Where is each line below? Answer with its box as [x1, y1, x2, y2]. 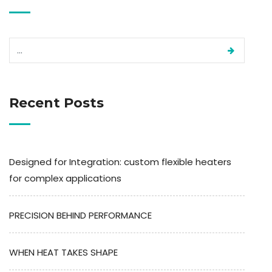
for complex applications [9, 171, 121, 185]
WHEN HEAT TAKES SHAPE [9, 245, 118, 259]
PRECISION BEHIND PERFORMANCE [9, 208, 152, 222]
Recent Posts [9, 94, 104, 111]
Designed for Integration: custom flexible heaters [9, 155, 231, 168]
